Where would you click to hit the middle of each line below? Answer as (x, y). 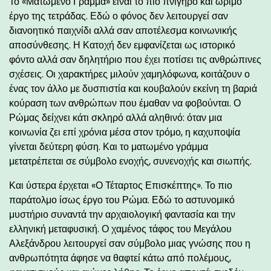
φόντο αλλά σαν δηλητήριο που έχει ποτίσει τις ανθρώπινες (135, 59)
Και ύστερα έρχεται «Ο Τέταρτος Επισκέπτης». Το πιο (121, 185)
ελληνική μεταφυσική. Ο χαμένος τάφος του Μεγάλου (120, 229)
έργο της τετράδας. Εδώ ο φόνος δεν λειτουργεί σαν (119, 16)
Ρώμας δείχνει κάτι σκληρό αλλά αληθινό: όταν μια (116, 117)
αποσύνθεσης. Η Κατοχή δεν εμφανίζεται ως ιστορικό (122, 45)
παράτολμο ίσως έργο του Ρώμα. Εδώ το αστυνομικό (122, 200)
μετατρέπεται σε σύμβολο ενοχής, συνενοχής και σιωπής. (130, 161)
